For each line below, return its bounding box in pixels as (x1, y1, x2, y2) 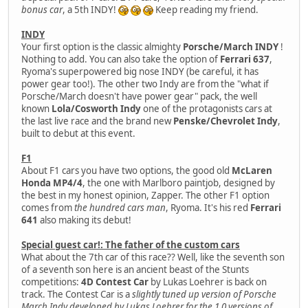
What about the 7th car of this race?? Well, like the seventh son (21, 250, 285, 263)
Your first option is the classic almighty (21, 40, 183, 53)
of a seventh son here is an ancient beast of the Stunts (21, 263, 249, 276)
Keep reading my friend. (153, 3, 258, 16)
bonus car (21, 3, 63, 16)
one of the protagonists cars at (141, 102, 272, 115)
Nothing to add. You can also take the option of (21, 52, 218, 65)
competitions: (21, 275, 81, 288)
